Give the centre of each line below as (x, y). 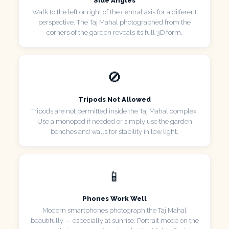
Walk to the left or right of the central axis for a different (114, 12)
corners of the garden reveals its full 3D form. (114, 32)
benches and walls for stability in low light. (114, 131)
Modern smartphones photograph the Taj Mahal (114, 210)
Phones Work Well (114, 198)
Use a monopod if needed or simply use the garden (114, 121)
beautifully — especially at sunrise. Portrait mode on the (114, 220)
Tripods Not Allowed (114, 99)
